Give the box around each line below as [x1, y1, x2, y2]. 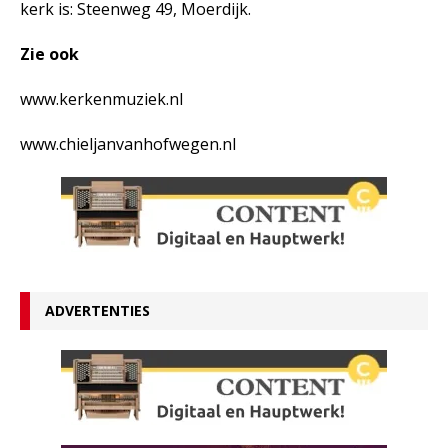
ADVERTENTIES [45, 301, 150, 320]
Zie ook [20, 43, 79, 65]
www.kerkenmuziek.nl [20, 88, 183, 110]
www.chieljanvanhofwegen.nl [20, 133, 236, 155]
